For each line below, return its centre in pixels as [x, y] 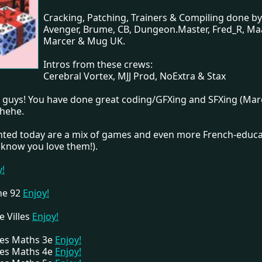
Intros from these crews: [98, 64]
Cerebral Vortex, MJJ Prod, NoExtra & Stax [135, 76]
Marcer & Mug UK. [84, 41]
